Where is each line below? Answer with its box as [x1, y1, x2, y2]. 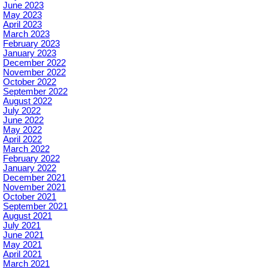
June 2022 [3, 115, 44, 125]
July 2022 [3, 105, 41, 115]
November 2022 [3, 67, 66, 77]
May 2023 [3, 10, 42, 20]
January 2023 [3, 48, 56, 58]
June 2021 [3, 230, 44, 240]
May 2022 [3, 124, 42, 135]
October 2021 [3, 191, 56, 202]
